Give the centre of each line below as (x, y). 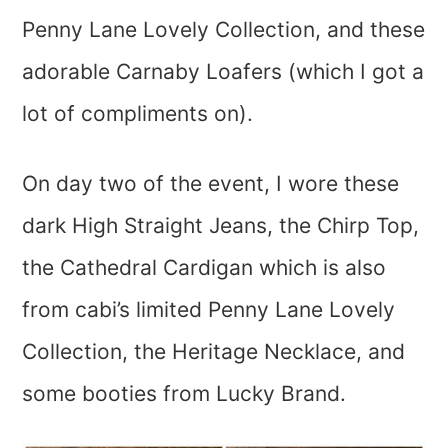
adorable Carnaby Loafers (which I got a (223, 72)
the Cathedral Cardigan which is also (204, 268)
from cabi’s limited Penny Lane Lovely (209, 310)
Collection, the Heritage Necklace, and (214, 352)
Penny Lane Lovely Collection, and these (224, 30)
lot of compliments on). (138, 114)
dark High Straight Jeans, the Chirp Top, (221, 226)
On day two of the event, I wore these (211, 184)
